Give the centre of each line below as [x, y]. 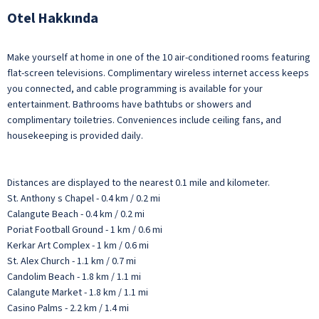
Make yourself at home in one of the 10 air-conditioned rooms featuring [159, 57]
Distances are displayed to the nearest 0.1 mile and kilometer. [138, 183]
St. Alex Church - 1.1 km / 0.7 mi [72, 261]
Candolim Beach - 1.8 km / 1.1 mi [74, 277]
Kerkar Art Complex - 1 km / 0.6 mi [78, 245]
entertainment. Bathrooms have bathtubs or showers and [129, 104]
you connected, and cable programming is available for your [135, 89]
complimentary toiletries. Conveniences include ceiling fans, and [144, 120]
